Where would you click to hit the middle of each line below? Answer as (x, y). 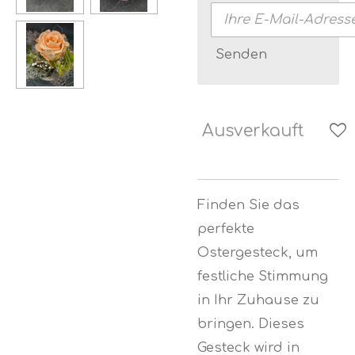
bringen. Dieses (251, 323)
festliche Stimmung (263, 276)
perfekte (226, 228)
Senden (241, 55)
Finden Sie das (248, 204)
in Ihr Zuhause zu (258, 300)
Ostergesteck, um (258, 252)
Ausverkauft (253, 132)
